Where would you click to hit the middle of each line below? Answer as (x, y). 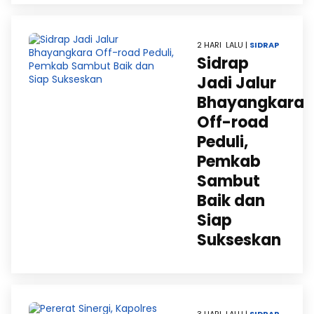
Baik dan (231, 201)
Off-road (233, 122)
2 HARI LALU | (223, 45)
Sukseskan (239, 240)
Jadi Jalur (237, 83)
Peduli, (223, 142)
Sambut (228, 181)
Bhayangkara (251, 103)
